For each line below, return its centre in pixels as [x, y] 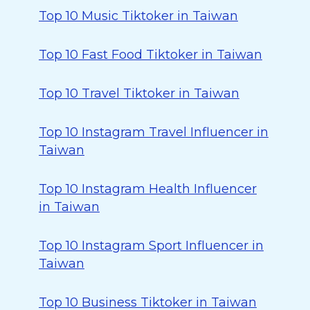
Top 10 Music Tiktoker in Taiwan [138, 16]
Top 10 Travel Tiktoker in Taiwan [139, 93]
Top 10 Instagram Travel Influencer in [154, 132]
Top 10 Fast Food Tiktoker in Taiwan [151, 55]
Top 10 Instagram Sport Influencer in [151, 246]
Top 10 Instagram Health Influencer [148, 189]
